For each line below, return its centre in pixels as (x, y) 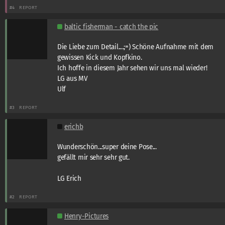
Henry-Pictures (87, 216)
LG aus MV (73, 78)
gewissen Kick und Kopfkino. (100, 57)
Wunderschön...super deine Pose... (107, 147)
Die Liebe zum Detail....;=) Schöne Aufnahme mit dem (136, 47)
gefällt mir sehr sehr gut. (93, 157)
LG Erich (69, 178)
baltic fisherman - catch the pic (111, 27)
